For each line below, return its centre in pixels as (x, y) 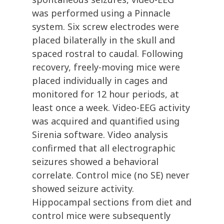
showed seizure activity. (83, 189)
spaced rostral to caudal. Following (107, 54)
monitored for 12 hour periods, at (105, 94)
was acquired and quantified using (106, 121)
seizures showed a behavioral (95, 162)
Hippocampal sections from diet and (112, 202)
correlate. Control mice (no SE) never (111, 175)
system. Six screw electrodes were (105, 27)
